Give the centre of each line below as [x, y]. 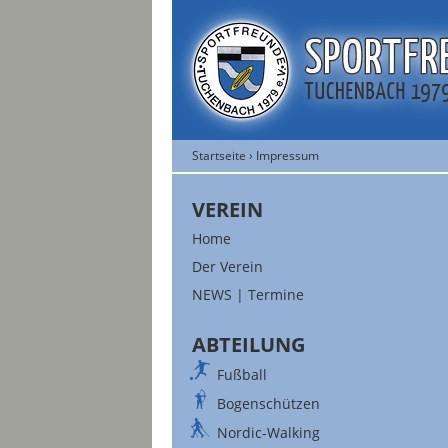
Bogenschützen [268, 403]
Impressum [287, 155]
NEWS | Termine [248, 294]
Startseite [219, 155]
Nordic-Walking [268, 432]
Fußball [242, 374]
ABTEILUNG [248, 344]
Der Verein [227, 266]
